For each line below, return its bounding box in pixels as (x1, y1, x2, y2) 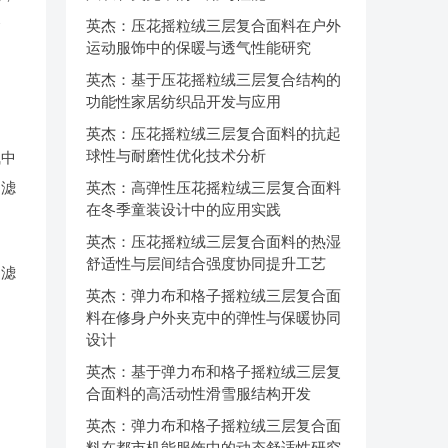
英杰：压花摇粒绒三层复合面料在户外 (86, 17, 341, 34)
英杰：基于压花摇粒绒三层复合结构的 (86, 71, 341, 88)
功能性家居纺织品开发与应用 (86, 93, 281, 110)
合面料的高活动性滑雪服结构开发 (86, 385, 311, 402)
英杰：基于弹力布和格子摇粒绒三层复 (86, 363, 341, 380)
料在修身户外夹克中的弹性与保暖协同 (86, 309, 341, 326)
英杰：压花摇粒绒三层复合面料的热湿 (86, 233, 341, 250)
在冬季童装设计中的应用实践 (86, 201, 281, 218)
